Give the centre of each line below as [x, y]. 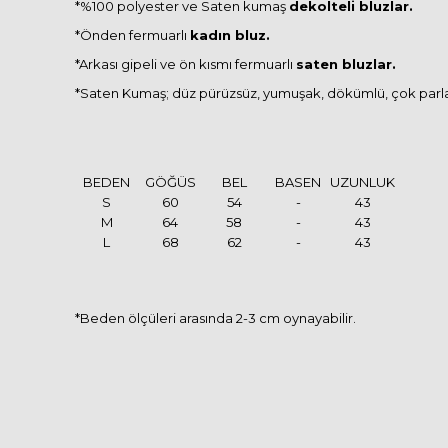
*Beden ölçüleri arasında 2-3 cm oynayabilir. [215, 317]
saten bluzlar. [346, 63]
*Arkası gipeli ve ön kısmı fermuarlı [185, 63]
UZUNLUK [362, 181]
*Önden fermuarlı [132, 34]
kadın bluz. [230, 34]
